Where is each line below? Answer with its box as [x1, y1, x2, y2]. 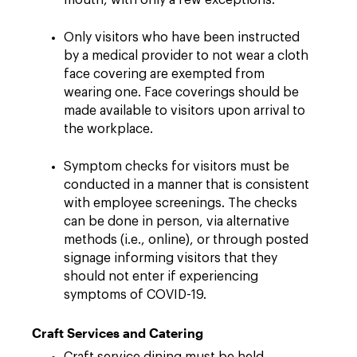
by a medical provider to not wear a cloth [64, 49, 308, 62]
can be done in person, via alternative [64, 215, 289, 228]
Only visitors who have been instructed [64, 31, 300, 44]
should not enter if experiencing [64, 270, 258, 283]
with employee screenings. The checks [64, 197, 297, 210]
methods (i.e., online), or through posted [64, 233, 308, 246]
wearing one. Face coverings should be [64, 86, 299, 99]
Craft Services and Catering [32, 325, 203, 340]
